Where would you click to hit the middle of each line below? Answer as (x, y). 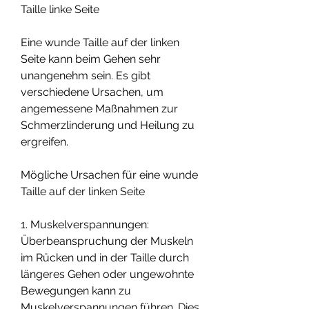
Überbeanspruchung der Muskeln (107, 241)
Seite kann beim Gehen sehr (91, 59)
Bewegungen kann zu (76, 290)
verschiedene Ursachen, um (92, 92)
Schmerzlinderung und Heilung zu (108, 125)
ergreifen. (44, 141)
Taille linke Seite (60, 9)
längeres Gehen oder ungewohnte (107, 274)
